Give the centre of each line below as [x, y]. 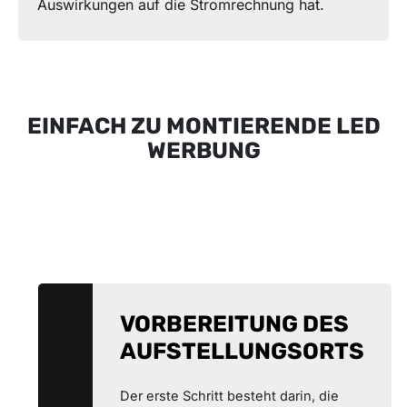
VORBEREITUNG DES [234, 323]
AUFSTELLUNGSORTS [242, 351]
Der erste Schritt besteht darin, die [229, 396]
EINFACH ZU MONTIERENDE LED [203, 125]
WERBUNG [203, 150]
